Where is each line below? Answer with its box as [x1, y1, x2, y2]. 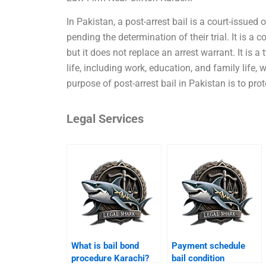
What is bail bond [71, 240, 140, 252]
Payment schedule [172, 240, 246, 252]
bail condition [172, 253, 225, 264]
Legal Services [66, 112, 144, 126]
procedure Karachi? [71, 253, 150, 264]
